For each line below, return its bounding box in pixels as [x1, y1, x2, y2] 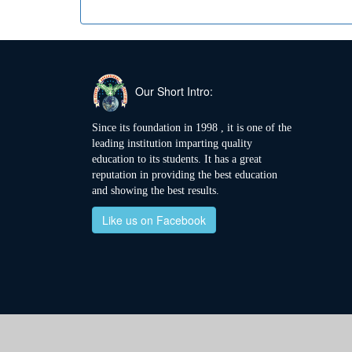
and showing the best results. [92, 185, 219, 197]
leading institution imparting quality [92, 137, 252, 150]
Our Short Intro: [129, 82, 214, 99]
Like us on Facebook [102, 212, 206, 229]
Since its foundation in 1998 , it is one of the [92, 122, 291, 134]
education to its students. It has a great [92, 153, 262, 166]
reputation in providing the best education [92, 169, 277, 181]
